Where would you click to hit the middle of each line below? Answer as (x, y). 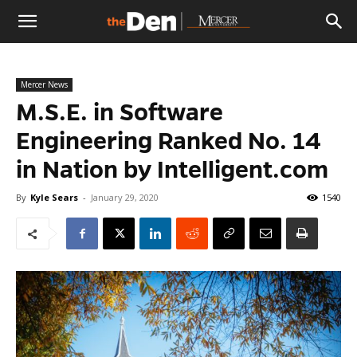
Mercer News (44, 84)
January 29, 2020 (125, 197)
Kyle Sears (54, 197)
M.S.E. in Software (120, 112)
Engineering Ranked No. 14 (169, 141)
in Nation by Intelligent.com (172, 170)
